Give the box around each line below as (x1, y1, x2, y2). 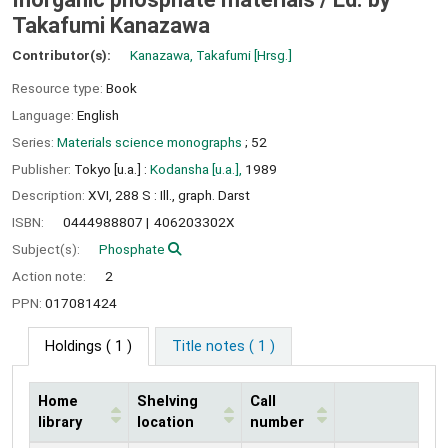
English (77, 106, 119, 123)
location (137, 414, 194, 432)
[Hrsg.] (251, 47, 292, 64)
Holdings (45, 338, 102, 356)
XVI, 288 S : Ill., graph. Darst (88, 187, 250, 204)
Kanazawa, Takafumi (130, 47, 251, 64)
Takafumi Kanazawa (12, 13, 210, 39)
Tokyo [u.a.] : (74, 160, 147, 177)
